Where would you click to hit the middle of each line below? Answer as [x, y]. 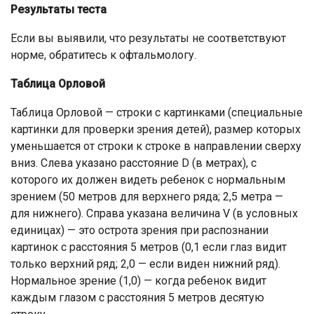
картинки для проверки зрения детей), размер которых [156, 129]
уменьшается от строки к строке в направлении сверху [156, 146]
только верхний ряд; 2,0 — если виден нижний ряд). [145, 264]
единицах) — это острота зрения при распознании [139, 230]
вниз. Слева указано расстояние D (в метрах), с [134, 163]
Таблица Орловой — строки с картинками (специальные [157, 112]
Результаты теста [59, 9]
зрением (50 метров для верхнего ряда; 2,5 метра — [147, 197]
